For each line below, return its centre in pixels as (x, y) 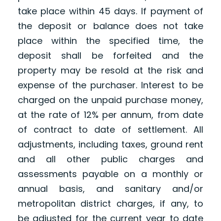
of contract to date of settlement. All (110, 130)
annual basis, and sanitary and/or (110, 189)
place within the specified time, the (110, 41)
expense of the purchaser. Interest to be (110, 85)
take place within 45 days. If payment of (110, 11)
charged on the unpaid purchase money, (110, 100)
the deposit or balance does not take (110, 26)
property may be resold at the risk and (110, 71)
